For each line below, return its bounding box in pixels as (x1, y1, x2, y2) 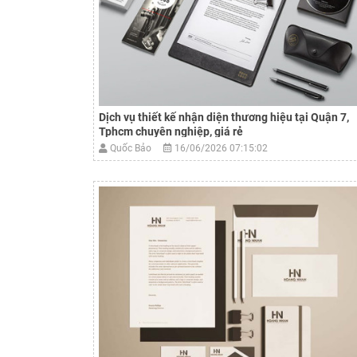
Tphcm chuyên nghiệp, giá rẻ (99, 125, 243, 138)
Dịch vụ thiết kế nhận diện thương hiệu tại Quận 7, (99, 111, 349, 124)
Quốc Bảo (108, 143, 163, 154)
